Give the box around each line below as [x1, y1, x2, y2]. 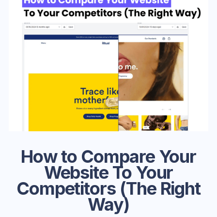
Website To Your [44, 161, 173, 183]
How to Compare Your [20, 145, 197, 167]
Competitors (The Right [16, 177, 201, 199]
